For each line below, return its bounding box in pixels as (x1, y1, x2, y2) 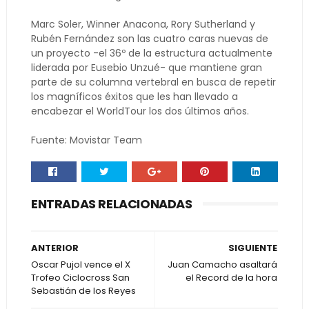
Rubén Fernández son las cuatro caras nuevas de (30, 32, 268, 46)
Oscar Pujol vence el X (30, 258, 130, 271)
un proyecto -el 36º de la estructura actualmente (30, 46, 272, 60)
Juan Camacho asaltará (168, 258, 278, 271)
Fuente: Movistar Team (30, 133, 142, 147)
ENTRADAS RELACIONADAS (30, 195, 192, 212)
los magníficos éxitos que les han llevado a (30, 90, 238, 103)
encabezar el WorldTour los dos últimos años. (30, 104, 249, 118)
